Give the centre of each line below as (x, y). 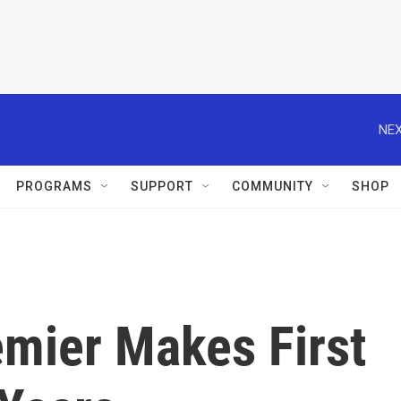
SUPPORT (162, 186)
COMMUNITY (273, 186)
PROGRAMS (54, 186)
